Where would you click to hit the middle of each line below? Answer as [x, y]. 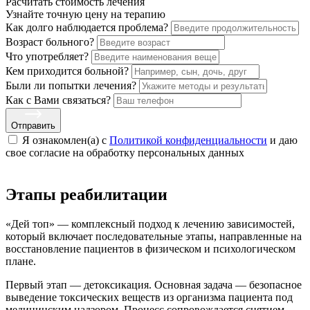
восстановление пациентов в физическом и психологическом [151, 248]
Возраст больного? [50, 42]
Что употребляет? [47, 57]
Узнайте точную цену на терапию [85, 15]
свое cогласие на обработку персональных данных [125, 153]
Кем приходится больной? [67, 71]
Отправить [33, 126]
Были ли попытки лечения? [71, 86]
